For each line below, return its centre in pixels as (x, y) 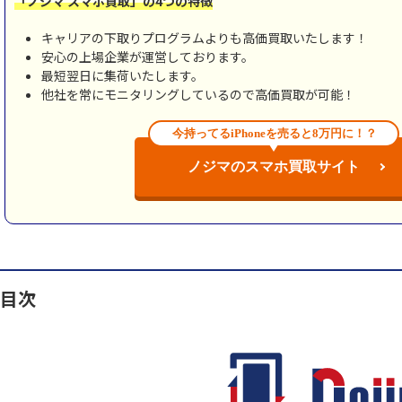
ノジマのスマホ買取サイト (274, 166)
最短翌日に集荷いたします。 (122, 75)
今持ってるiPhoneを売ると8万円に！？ (274, 133)
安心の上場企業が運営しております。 (148, 56)
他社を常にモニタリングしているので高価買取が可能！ (198, 94)
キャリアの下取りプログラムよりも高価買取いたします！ (205, 37)
